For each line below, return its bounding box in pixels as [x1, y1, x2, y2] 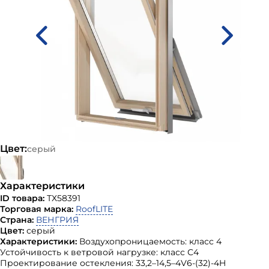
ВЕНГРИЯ [36, 214, 79, 225]
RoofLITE [76, 204, 113, 214]
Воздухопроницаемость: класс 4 [79, 236, 222, 247]
